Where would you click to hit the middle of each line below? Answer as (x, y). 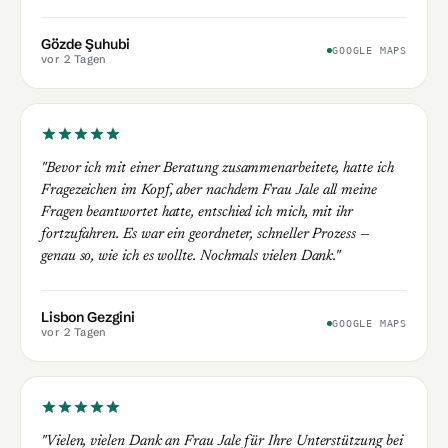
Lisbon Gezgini (88, 316)
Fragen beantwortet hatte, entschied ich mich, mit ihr (197, 212)
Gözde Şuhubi (86, 43)
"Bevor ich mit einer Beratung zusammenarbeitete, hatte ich (217, 168)
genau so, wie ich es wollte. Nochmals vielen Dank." (191, 256)
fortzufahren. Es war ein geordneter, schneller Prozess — (205, 234)
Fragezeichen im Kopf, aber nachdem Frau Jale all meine (209, 190)
